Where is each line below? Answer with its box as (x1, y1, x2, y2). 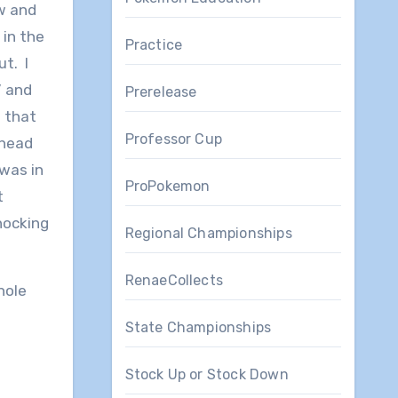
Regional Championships (124, 224, 292, 242)
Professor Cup (124, 130, 223, 147)
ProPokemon (124, 177, 211, 195)
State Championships (124, 318, 272, 336)
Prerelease (124, 83, 197, 100)
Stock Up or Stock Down (124, 365, 289, 383)
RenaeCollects (124, 271, 224, 289)
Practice (124, 36, 183, 53)
